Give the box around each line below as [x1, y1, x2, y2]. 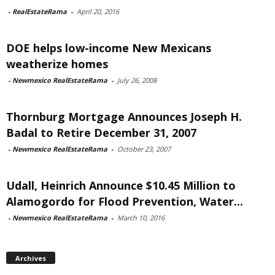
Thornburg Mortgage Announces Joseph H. [6, 109, 242, 124]
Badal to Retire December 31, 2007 [6, 125, 196, 140]
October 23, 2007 [117, 144, 171, 153]
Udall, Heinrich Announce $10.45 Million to [6, 177, 236, 193]
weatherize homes [6, 56, 108, 71]
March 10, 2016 [117, 212, 165, 222]
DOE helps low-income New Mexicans [6, 40, 211, 55]
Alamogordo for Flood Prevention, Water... [6, 193, 243, 209]
